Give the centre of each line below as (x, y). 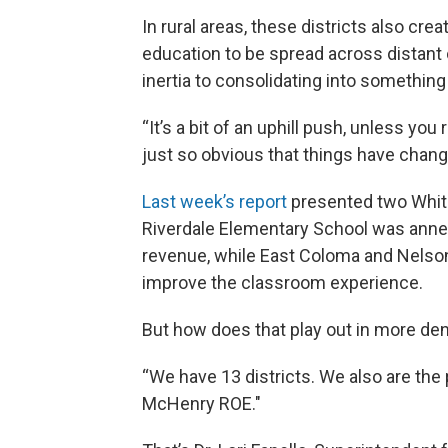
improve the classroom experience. (282, 282)
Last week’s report (214, 201)
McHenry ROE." (201, 403)
